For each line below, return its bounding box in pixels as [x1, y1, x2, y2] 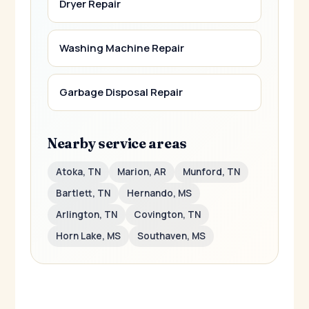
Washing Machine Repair [59, 41, 184, 56]
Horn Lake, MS [56, 230, 121, 243]
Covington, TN [134, 208, 201, 221]
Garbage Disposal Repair [59, 85, 183, 100]
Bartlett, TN [56, 187, 110, 200]
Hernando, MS [127, 187, 192, 200]
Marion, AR [117, 166, 166, 179]
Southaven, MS [137, 230, 206, 243]
